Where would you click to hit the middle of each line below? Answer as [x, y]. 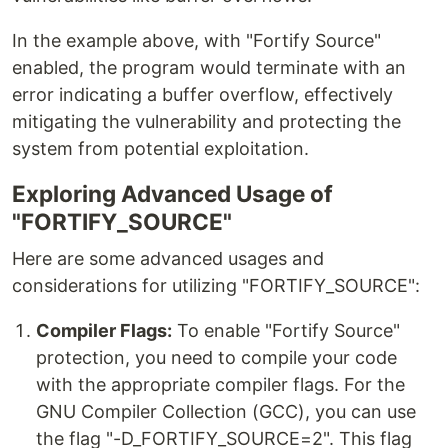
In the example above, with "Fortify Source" [196, 40]
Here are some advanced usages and [168, 258]
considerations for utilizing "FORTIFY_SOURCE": [216, 285]
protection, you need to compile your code [216, 357]
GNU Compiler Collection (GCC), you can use [226, 411]
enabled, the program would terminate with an [209, 67]
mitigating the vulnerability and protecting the [206, 121]
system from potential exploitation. [160, 148]
